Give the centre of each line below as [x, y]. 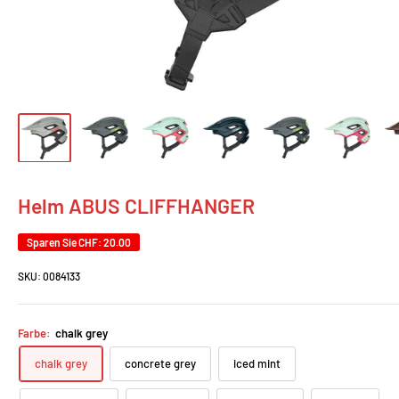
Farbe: [36, 334]
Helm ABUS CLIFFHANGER [136, 206]
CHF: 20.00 [105, 243]
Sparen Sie [53, 243]
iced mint [257, 364]
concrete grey [160, 364]
